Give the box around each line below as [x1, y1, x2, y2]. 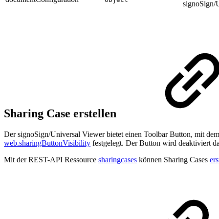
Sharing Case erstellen [4, 107, 119, 120]
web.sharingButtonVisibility [4, 139, 90, 148]
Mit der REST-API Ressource [4, 155, 98, 164]
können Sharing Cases [137, 155, 210, 164]
